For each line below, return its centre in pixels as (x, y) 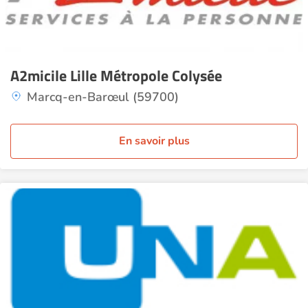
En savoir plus (154, 141)
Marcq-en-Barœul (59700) (103, 97)
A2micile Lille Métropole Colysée (116, 76)
